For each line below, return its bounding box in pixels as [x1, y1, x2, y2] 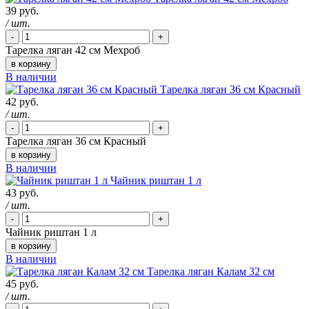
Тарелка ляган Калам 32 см [147, 266, 275, 278]
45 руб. [6, 278, 39, 290]
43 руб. [6, 187, 39, 199]
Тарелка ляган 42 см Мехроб [6, 44, 140, 57]
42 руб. [6, 96, 39, 108]
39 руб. [6, 5, 39, 17]
